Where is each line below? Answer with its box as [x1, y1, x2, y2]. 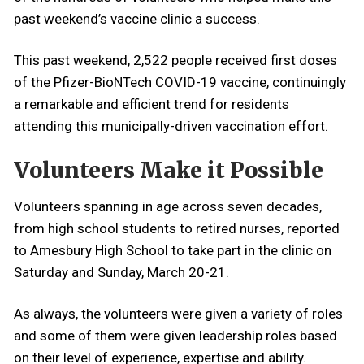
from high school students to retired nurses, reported [14, 220, 340, 237]
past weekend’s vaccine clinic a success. [14, 10, 260, 27]
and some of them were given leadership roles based [14, 327, 337, 344]
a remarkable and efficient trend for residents [14, 95, 289, 112]
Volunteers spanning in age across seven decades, [14, 198, 322, 215]
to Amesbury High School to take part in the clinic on [14, 242, 331, 259]
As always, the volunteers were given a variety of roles [14, 305, 343, 323]
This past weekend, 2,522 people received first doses [14, 51, 337, 68]
